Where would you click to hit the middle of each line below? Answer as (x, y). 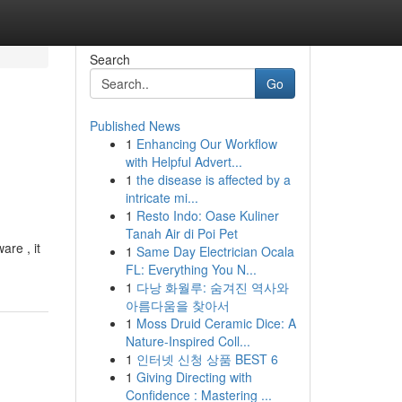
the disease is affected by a (213, 179)
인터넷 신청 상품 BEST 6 (207, 359)
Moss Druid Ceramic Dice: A (216, 323)
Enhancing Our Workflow (206, 144)
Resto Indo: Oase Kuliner (207, 215)
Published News (135, 126)
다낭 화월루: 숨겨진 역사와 (212, 287)
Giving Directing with (194, 377)
